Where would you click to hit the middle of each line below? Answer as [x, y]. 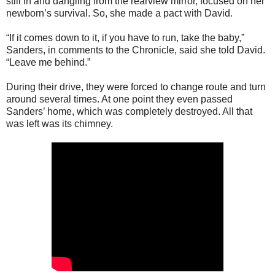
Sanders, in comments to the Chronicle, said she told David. [136, 50]
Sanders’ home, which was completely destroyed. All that [129, 111]
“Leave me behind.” [48, 62]
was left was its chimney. [60, 123]
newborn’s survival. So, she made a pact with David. [119, 13]
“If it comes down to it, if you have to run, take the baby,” [125, 37]
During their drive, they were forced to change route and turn [136, 87]
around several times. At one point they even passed [119, 99]
